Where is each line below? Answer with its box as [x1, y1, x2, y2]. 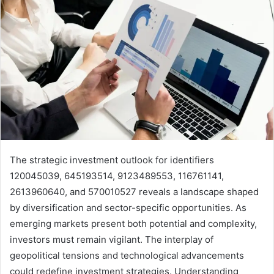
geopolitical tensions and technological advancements [10, 249, 244, 261]
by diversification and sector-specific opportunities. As [10, 201, 246, 213]
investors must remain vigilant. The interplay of [10, 233, 213, 245]
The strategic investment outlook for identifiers [10, 154, 214, 166]
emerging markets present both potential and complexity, [10, 217, 257, 229]
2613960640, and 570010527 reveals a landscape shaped [10, 185, 259, 198]
